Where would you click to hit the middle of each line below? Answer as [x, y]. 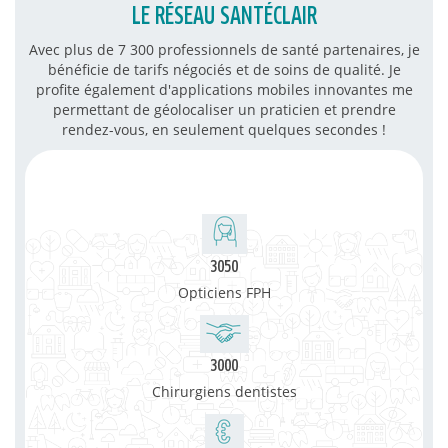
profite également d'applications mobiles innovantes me [224, 89]
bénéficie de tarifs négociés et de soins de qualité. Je [224, 69]
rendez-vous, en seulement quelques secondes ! [224, 129]
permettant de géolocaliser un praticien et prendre [224, 109]
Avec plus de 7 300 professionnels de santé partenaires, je [224, 49]
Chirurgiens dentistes [224, 391]
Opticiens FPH [224, 292]
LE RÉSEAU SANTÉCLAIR [224, 16]
